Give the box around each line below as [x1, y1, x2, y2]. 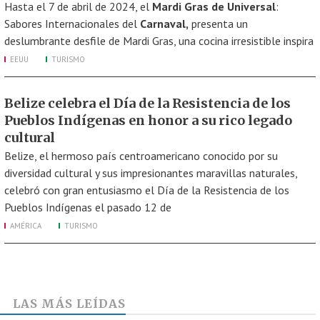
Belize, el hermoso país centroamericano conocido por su [4, 149, 278, 163]
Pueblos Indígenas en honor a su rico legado [4, 112, 292, 129]
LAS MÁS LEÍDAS [13, 296, 126, 311]
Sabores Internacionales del [4, 16, 140, 31]
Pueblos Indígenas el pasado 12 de [4, 200, 171, 214]
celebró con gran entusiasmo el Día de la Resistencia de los [4, 183, 289, 197]
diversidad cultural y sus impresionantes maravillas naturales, [4, 166, 297, 180]
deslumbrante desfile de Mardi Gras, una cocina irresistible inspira [4, 34, 314, 48]
